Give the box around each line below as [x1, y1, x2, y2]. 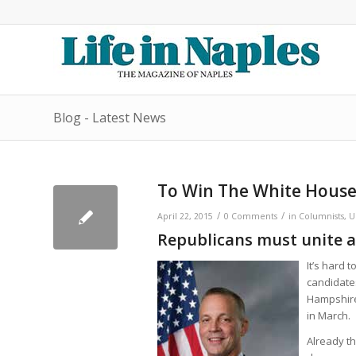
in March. [307, 308, 350, 323]
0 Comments [224, 211, 277, 222]
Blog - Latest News [53, 109, 166, 126]
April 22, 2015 [157, 211, 213, 222]
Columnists [299, 211, 344, 222]
